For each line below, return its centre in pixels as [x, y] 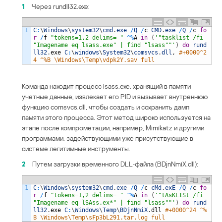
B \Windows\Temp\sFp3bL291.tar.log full [99, 217]
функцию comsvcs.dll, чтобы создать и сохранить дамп [106, 107]
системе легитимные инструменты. [76, 148]
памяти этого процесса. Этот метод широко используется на [116, 117]
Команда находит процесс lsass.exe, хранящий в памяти [106, 86]
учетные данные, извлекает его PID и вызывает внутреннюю [115, 96]
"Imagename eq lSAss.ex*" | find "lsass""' [104, 202]
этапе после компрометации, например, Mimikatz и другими [113, 127]
